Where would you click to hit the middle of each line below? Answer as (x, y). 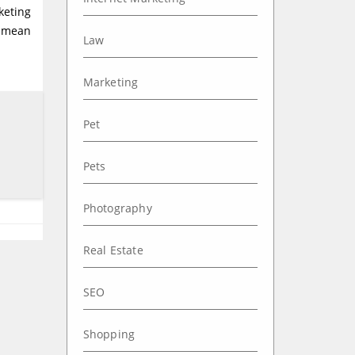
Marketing (111, 82)
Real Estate (113, 250)
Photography (117, 208)
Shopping (109, 334)
